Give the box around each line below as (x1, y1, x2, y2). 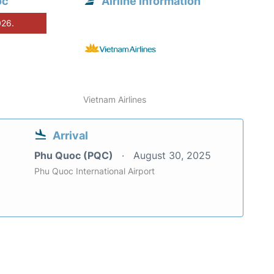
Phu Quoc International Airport (34, 166, 155, 177)
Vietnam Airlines (83, 94, 147, 105)
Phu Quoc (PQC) (34, 149, 116, 162)
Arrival (53, 129, 88, 143)
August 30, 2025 (133, 149, 211, 162)
